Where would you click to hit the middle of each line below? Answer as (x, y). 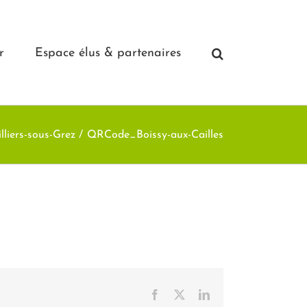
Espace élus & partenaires (108, 53)
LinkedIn (229, 294)
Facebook (181, 294)
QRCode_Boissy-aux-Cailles (155, 135)
